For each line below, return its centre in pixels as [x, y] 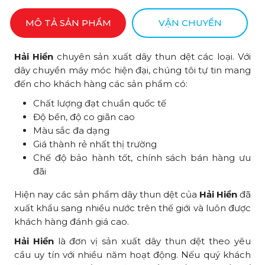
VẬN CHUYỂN [190, 23]
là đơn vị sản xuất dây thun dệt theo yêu [152, 241]
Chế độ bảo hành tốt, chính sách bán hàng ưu [142, 158]
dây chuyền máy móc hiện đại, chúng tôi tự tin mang [132, 70]
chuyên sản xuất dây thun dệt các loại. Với [152, 56]
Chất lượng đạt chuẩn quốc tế [100, 103]
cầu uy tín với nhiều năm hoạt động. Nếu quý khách [132, 255]
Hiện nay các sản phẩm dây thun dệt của [107, 194]
